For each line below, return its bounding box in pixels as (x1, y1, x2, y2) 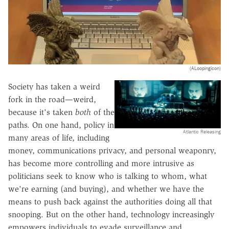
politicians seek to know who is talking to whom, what (8, 171, 207, 181)
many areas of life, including (8, 132, 109, 143)
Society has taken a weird (8, 81, 100, 91)
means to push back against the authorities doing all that (8, 196, 212, 207)
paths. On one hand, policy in (8, 120, 114, 130)
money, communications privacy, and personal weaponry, (8, 145, 216, 155)
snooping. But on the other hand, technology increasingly (8, 209, 214, 219)
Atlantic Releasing (183, 128, 221, 135)
